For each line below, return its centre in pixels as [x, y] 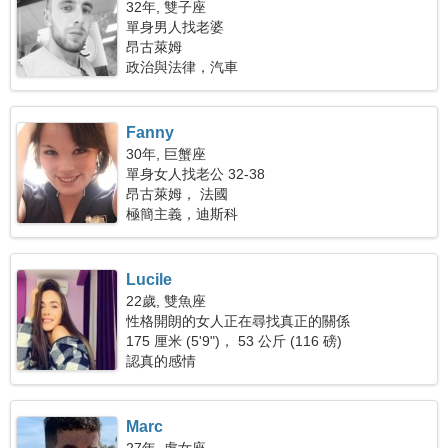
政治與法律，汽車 [182, 67]
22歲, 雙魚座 [166, 301]
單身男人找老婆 [175, 27]
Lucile [149, 279]
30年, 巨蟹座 [166, 154]
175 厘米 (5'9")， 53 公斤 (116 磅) [234, 341]
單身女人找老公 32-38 [196, 174]
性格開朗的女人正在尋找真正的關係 [238, 321]
